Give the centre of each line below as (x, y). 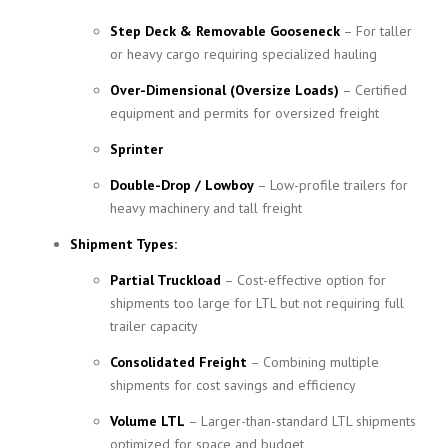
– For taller (376, 31)
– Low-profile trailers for (331, 185)
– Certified (373, 90)
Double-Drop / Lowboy (182, 185)
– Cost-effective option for (303, 280)
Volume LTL (147, 421)
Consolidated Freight (178, 362)
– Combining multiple (313, 362)
